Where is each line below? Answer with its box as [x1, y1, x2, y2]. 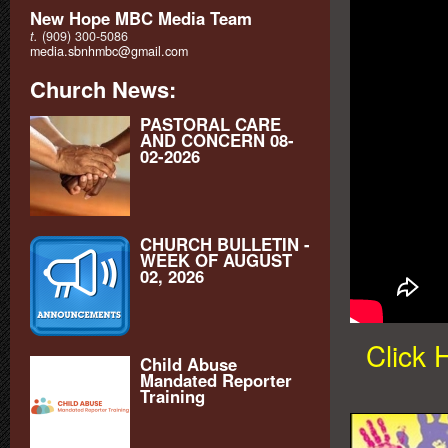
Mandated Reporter [140, 367, 292, 392]
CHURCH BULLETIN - [140, 231, 310, 256]
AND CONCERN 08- [140, 127, 294, 152]
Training [140, 383, 205, 408]
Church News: [30, 73, 176, 105]
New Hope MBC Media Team [30, 5, 252, 30]
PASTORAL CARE [140, 111, 281, 136]
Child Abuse [140, 351, 237, 376]
